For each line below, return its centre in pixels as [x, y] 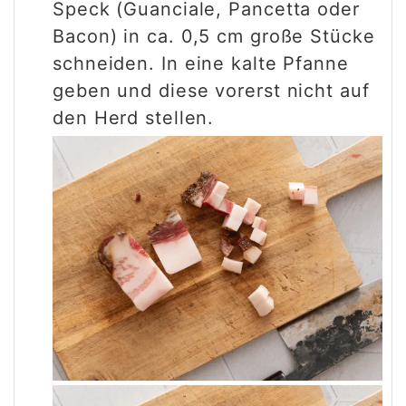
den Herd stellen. [134, 117]
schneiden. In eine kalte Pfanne [201, 63]
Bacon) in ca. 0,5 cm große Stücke [214, 36]
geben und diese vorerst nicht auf [211, 90]
